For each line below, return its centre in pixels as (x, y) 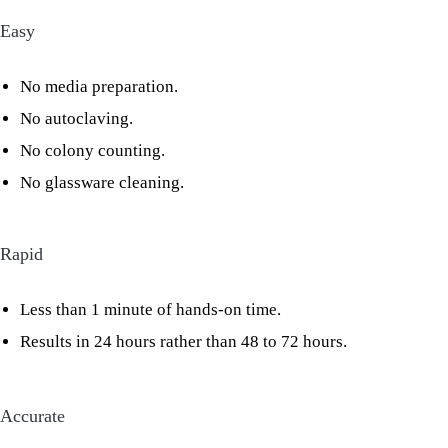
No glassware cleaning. (102, 183)
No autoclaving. (76, 119)
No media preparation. (99, 87)
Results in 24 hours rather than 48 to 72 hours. (183, 342)
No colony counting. (92, 151)
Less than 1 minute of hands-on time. (150, 310)
